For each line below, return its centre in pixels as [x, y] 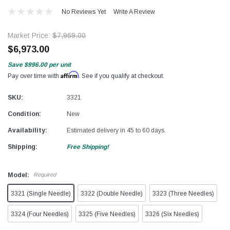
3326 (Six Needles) [172, 214]
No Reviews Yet [83, 12]
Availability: [27, 130]
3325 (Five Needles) [107, 214]
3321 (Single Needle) [41, 193]
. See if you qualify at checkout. [121, 76]
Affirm [70, 74]
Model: [19, 175]
